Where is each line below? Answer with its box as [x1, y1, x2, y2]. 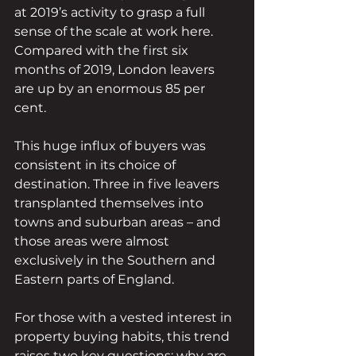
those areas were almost [14, 233, 172, 249]
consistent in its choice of [14, 157, 179, 172]
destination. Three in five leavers [14, 176, 222, 192]
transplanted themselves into [14, 195, 207, 211]
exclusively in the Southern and [14, 252, 219, 268]
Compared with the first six [14, 42, 192, 58]
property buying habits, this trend [14, 328, 233, 344]
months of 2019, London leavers [14, 61, 218, 77]
